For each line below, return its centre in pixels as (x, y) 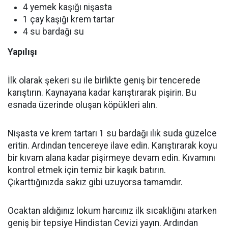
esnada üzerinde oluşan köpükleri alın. (82, 105)
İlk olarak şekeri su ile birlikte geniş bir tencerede (104, 80)
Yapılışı (22, 52)
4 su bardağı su (53, 32)
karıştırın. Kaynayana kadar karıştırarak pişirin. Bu (102, 93)
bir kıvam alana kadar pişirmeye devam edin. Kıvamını (111, 158)
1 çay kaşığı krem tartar (69, 19)
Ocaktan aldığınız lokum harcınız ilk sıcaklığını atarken (112, 211)
